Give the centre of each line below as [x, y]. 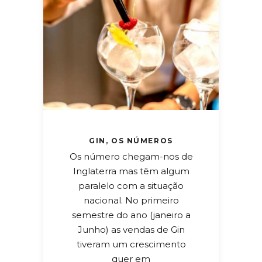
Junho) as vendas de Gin [131, 229]
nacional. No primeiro [131, 200]
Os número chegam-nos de [131, 156]
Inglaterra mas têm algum [131, 171]
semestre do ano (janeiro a [131, 215]
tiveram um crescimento [131, 244]
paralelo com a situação [131, 185]
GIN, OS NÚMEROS [131, 140]
